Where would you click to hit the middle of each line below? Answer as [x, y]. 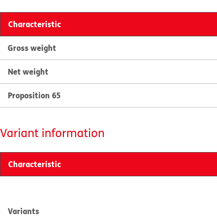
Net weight [28, 71]
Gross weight [32, 48]
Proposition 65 [34, 95]
